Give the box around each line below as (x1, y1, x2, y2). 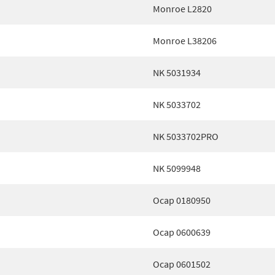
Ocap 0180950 (153, 194, 211, 206)
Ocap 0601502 (153, 258, 211, 270)
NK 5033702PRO (153, 130, 219, 142)
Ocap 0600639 (153, 226, 211, 238)
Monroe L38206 (153, 34, 217, 47)
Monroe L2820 (153, 2, 212, 15)
